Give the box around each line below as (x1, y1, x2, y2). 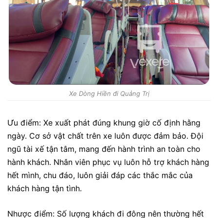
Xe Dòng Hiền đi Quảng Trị (69, 89, 149, 97)
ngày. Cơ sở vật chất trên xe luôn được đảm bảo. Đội (7, 130, 203, 141)
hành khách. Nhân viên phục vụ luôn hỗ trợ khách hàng (7, 157, 209, 167)
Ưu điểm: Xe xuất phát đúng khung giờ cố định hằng (7, 117, 200, 127)
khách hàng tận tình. (7, 183, 82, 193)
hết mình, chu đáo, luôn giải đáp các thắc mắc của (7, 170, 193, 180)
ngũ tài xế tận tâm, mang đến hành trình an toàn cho (7, 144, 200, 154)
